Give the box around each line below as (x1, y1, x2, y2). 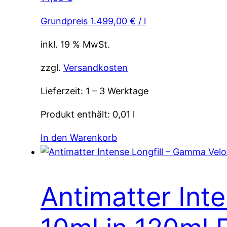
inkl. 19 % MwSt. (41, 39, 110, 50)
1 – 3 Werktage (86, 86, 148, 97)
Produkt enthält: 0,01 (41, 109, 133, 120)
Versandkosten (63, 62, 128, 73)
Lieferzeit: (41, 86, 86, 97)
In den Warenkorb (41, 132, 117, 143)
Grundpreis (41, 16, 90, 27)
